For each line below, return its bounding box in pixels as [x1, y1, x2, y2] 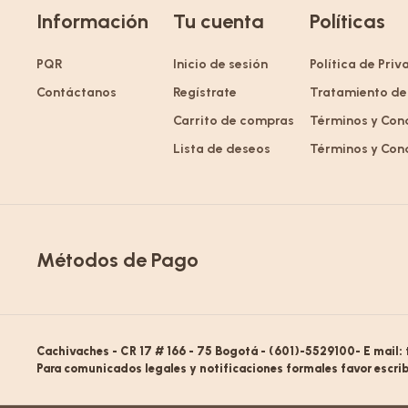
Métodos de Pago [36, 247, 199, 272]
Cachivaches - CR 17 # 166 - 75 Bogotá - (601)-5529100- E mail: [36, 344, 405, 358]
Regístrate [173, 85, 237, 100]
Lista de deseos [173, 141, 270, 157]
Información [36, 9, 148, 34]
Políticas [310, 9, 385, 34]
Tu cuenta [173, 9, 264, 34]
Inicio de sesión [173, 56, 268, 72]
